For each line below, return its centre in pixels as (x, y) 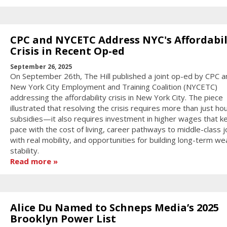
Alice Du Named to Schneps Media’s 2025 (114, 207)
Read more (30, 161)
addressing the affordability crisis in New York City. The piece (116, 97)
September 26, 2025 (41, 66)
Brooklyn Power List (63, 218)
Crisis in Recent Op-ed (67, 51)
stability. (24, 150)
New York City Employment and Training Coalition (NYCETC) (113, 86)
